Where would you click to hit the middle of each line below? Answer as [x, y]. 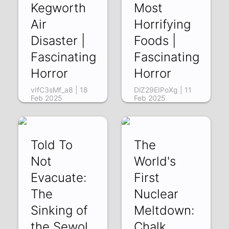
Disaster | [58, 40]
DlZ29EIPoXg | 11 [163, 89]
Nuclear [156, 194]
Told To [52, 145]
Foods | [155, 40]
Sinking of [59, 210]
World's [155, 161]
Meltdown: [164, 210]
